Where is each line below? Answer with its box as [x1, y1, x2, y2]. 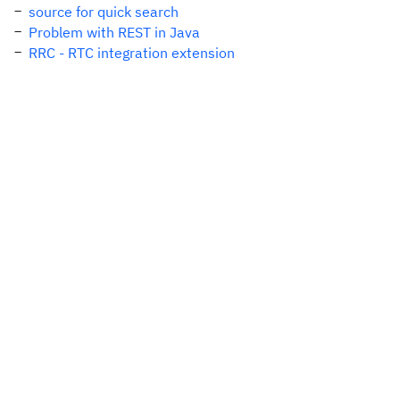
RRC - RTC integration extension [29, 44, 235, 62]
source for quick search [29, 3, 179, 21]
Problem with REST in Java [29, 23, 200, 41]
